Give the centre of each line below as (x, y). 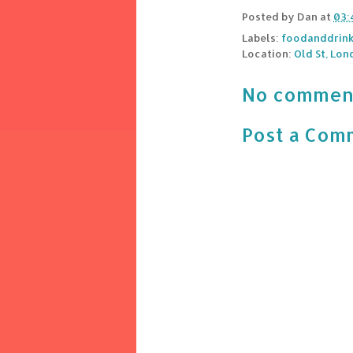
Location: (268, 54)
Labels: (262, 38)
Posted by (269, 17)
